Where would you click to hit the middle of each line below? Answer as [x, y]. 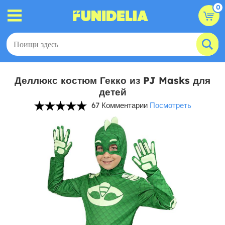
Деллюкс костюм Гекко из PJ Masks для [113, 80]
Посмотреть [170, 105]
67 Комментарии [119, 105]
